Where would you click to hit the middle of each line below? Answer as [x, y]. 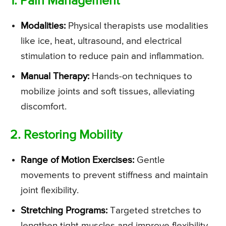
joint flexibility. [50, 191]
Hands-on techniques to [141, 77]
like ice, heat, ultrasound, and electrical [101, 41]
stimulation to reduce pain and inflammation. [112, 56]
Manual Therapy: [55, 77]
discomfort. [44, 107]
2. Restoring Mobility [66, 136]
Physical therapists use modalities [137, 26]
